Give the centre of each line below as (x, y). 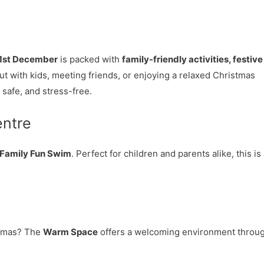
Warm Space (70, 232)
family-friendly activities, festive (192, 59)
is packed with (90, 59)
